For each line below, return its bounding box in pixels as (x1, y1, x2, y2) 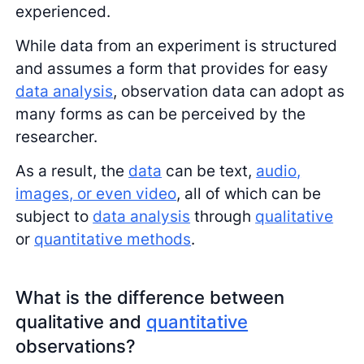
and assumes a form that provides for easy (15, 58, 329, 79)
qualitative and (15, 311, 147, 333)
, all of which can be (176, 184, 322, 204)
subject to (15, 206, 93, 227)
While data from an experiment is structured (15, 36, 338, 56)
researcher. (15, 127, 98, 147)
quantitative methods (34, 229, 192, 249)
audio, (256, 161, 301, 181)
